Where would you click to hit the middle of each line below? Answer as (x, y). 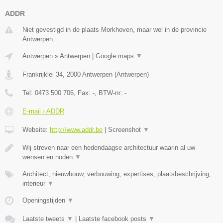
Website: (36, 130)
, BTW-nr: (110, 93)
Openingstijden (45, 201)
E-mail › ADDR (43, 111)
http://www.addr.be (76, 130)
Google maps (116, 56)
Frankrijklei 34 (43, 75)
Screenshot (125, 130)
